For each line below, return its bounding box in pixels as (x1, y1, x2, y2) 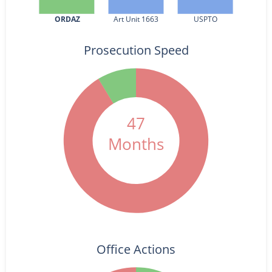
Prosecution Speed (84, 42, 189, 58)
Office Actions (97, 241, 175, 257)
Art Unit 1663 (114, 14, 158, 24)
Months (108, 132, 164, 155)
